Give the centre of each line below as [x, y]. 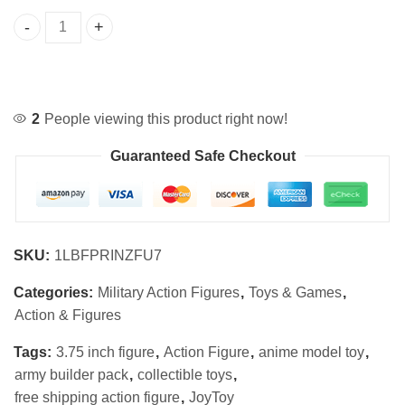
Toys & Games [295, 292]
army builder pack [71, 374]
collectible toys [185, 374]
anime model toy [311, 352]
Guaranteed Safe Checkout [202, 155]
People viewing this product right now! [166, 118]
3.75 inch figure [105, 352]
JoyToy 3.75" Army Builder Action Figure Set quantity [195, 37]
